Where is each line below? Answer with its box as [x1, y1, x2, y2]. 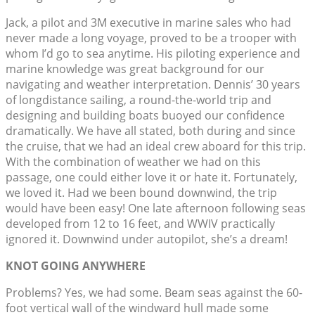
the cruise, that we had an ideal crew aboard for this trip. [6, 139, 306, 155]
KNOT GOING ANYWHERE [6, 258, 146, 274]
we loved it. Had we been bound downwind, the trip [6, 185, 277, 201]
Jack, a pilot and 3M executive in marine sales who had [6, 15, 291, 31]
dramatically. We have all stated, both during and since [6, 123, 295, 139]
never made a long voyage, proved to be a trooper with [6, 30, 297, 46]
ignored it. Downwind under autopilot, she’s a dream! [6, 231, 288, 247]
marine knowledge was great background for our [6, 61, 264, 77]
